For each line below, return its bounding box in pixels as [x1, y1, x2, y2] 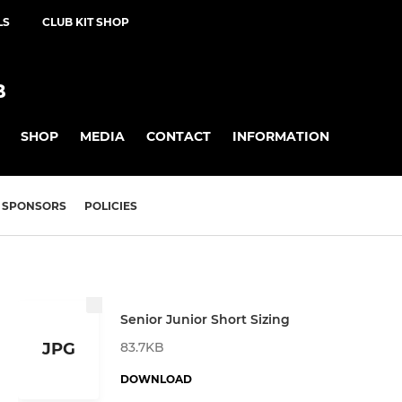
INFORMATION [232, 127, 329, 144]
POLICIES [84, 199, 137, 214]
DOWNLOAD [120, 371, 192, 386]
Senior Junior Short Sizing [120, 310, 290, 328]
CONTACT [146, 127, 211, 144]
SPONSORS [2, 199, 66, 214]
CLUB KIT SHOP [42, 15, 129, 29]
